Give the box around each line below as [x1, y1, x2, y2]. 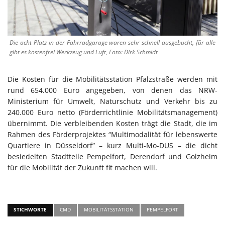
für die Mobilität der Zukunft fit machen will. [8, 162, 157, 172]
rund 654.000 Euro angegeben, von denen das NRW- [8, 85, 217, 95]
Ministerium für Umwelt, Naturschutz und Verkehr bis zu [8, 96, 217, 106]
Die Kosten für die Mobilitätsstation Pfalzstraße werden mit [8, 74, 217, 84]
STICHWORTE [14, 205, 47, 213]
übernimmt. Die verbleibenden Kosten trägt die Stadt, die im [8, 118, 217, 128]
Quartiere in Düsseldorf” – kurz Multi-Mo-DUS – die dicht [8, 140, 217, 150]
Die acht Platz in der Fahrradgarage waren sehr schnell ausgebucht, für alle [10, 38, 215, 47]
